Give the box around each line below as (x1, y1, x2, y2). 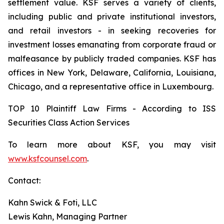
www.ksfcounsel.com (8, 153, 87, 163)
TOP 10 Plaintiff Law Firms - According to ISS (8, 103, 216, 113)
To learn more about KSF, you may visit (8, 139, 216, 149)
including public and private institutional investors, (8, 11, 216, 21)
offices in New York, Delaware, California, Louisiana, (8, 67, 216, 77)
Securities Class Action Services (8, 117, 129, 127)
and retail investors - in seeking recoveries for (8, 25, 216, 35)
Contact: (8, 175, 40, 185)
